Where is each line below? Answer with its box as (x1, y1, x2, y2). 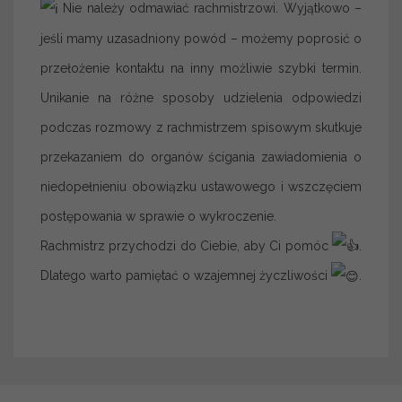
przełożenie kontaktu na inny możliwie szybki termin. (40, 60, 362, 75)
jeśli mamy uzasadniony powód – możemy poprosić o (40, 31, 362, 46)
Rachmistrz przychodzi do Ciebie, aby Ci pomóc (40, 238, 332, 253)
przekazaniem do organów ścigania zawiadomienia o (40, 149, 362, 164)
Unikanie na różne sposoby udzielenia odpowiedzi (40, 90, 362, 105)
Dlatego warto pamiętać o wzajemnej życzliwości (40, 268, 331, 284)
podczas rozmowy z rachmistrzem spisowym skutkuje (40, 119, 362, 135)
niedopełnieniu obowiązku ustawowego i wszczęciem (40, 179, 362, 194)
